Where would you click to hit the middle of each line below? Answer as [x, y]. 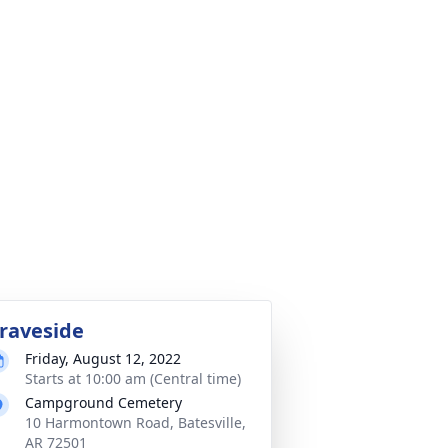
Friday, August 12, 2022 [103, 358]
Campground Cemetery [103, 402]
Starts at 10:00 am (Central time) [133, 378]
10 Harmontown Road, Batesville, [135, 422]
